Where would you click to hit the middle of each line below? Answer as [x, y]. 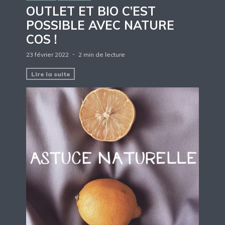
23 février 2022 [47, 55]
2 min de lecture [102, 55]
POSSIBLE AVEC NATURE [100, 25]
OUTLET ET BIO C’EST [91, 11]
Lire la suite [50, 74]
